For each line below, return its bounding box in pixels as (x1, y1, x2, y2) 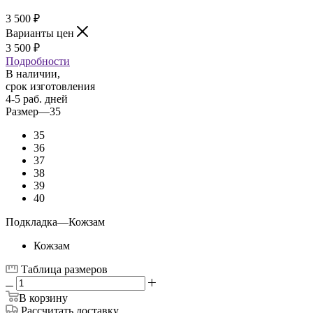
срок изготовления (6, 80, 95, 93)
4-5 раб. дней (6, 93, 68, 105)
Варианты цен (6, 27, 77, 40)
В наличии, (6, 68, 60, 80)
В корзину (19, 292, 68, 305)
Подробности (6, 55, 70, 68)
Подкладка (6, 216, 57, 228)
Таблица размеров (21, 263, 108, 276)
